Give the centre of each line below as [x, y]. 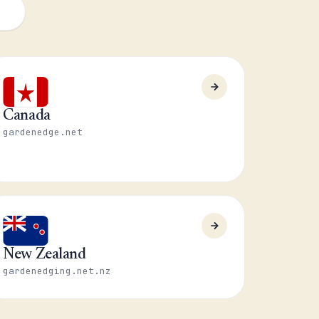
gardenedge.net [43, 132]
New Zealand [45, 255]
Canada [27, 116]
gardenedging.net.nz [57, 271]
